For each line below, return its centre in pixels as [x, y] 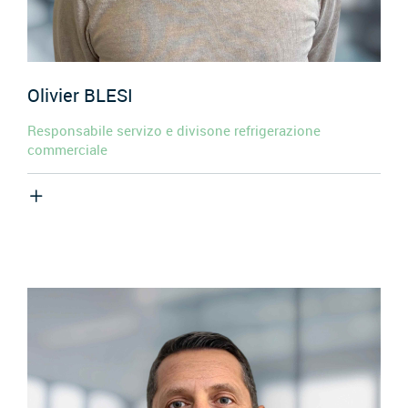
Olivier [56, 95]
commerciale [67, 150]
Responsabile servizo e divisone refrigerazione [174, 131]
